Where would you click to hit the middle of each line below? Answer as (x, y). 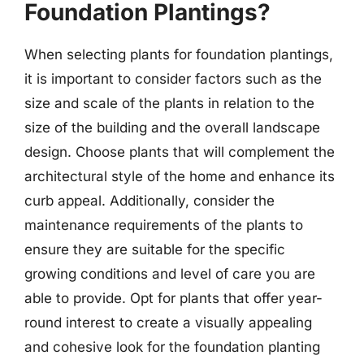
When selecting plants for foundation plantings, (179, 54)
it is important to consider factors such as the (173, 78)
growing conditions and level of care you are (170, 273)
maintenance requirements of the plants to (164, 225)
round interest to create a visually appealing (168, 322)
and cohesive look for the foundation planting (172, 347)
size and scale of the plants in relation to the (169, 103)
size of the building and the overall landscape (172, 127)
